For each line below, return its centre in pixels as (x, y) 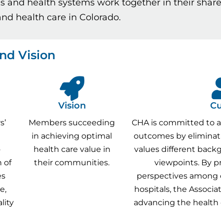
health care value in (72, 149)
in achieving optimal (72, 136)
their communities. (72, 162)
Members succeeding (72, 122)
